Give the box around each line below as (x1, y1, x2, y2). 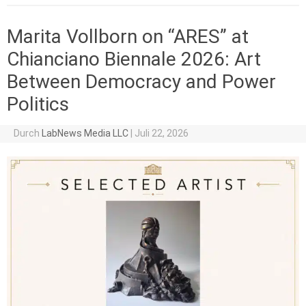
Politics (7, 93, 69, 116)
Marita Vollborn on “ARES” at (7, 25, 249, 48)
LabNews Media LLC (41, 128, 128, 139)
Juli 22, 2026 (134, 128, 189, 139)
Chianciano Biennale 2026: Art (7, 48, 261, 71)
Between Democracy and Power (7, 70, 276, 94)
